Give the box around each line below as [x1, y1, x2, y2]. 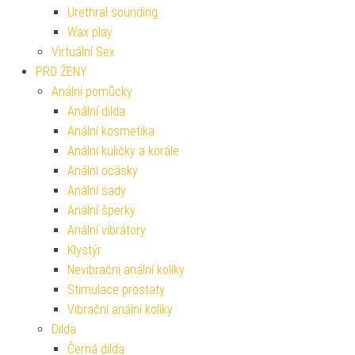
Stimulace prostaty [67, 281, 165, 297]
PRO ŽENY [36, 63, 87, 79]
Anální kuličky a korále [67, 143, 179, 158]
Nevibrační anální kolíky [67, 261, 185, 277]
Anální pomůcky [52, 83, 132, 99]
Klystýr [67, 242, 101, 258]
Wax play [67, 24, 113, 40]
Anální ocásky [67, 162, 138, 178]
